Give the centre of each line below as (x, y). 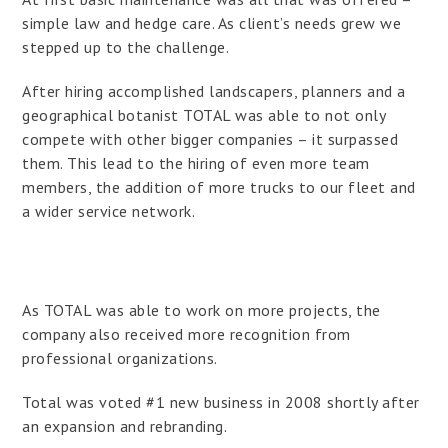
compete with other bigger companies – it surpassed (210, 138)
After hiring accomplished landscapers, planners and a (214, 90)
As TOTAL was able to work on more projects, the (201, 309)
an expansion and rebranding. (125, 425)
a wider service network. (109, 210)
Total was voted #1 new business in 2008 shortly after (221, 401)
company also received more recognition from (186, 333)
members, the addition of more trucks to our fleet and (219, 186)
